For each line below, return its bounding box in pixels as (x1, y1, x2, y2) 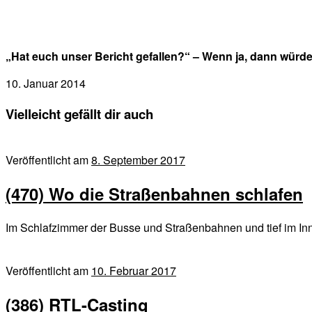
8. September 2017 (91, 152, 185, 169)
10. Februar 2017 (91, 263, 176, 279)
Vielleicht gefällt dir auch (6, 104, 153, 123)
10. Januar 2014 (6, 75, 86, 91)
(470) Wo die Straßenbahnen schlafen (6, 182, 303, 206)
